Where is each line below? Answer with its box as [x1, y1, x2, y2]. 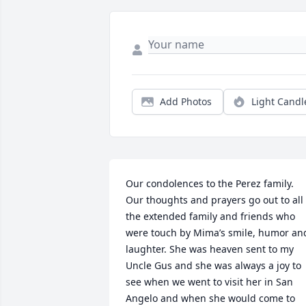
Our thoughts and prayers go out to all [126, 193, 303, 207]
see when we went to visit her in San [126, 275, 293, 289]
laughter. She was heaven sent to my [126, 242, 294, 256]
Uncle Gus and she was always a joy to [126, 259, 301, 273]
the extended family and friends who [126, 210, 295, 223]
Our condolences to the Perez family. [126, 177, 294, 191]
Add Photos [160, 95, 212, 109]
